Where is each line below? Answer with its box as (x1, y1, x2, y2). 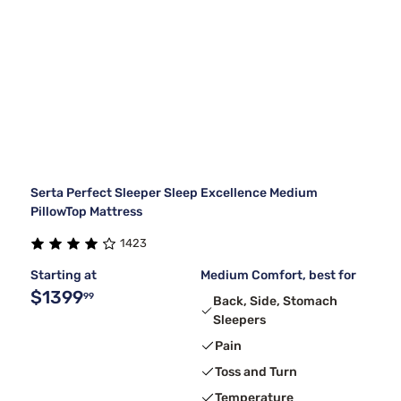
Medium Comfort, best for (200, 267, 356, 283)
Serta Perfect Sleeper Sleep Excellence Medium (30, 184, 318, 200)
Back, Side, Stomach (213, 293, 338, 309)
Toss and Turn (215, 363, 297, 380)
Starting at (30, 267, 97, 283)
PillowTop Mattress (30, 203, 142, 219)
